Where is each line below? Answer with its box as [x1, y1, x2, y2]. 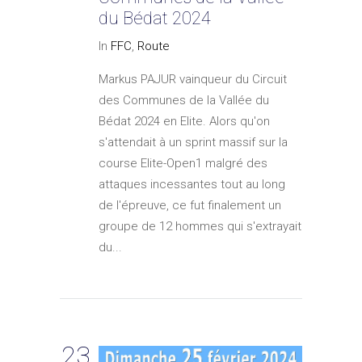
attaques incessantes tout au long [99, 177, 285, 192]
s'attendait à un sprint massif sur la [99, 135, 288, 150]
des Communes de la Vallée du [99, 93, 269, 108]
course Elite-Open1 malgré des [99, 156, 267, 171]
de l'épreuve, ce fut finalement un [99, 198, 281, 213]
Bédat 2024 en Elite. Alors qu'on [99, 114, 270, 129]
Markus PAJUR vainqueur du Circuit [99, 72, 287, 87]
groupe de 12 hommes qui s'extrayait [99, 219, 301, 234]
